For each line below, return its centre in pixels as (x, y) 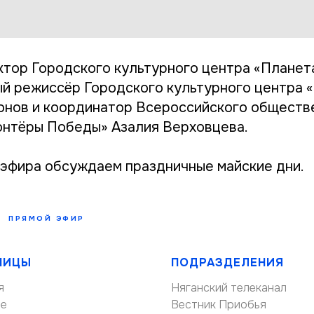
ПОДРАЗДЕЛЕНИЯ (227, 262)
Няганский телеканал (229, 287)
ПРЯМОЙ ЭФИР (47, 218)
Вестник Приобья (219, 304)
